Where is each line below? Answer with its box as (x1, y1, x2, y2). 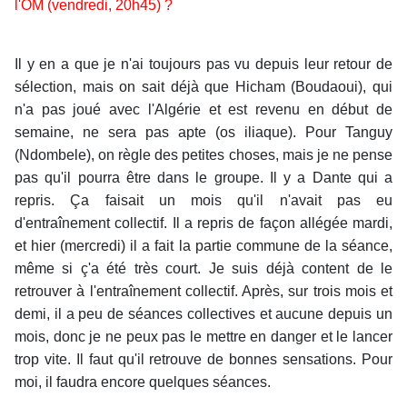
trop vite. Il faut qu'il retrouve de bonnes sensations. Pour (15, 352, 392, 368)
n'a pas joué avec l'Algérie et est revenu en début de (15, 102, 392, 118)
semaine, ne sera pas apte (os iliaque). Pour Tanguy (15, 124, 392, 141)
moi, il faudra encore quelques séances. (15, 374, 271, 391)
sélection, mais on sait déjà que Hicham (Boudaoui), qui (15, 79, 392, 95)
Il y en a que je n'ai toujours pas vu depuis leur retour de (15, 56, 392, 73)
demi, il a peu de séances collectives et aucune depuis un (15, 306, 392, 323)
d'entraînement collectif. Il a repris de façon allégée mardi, (15, 215, 392, 232)
